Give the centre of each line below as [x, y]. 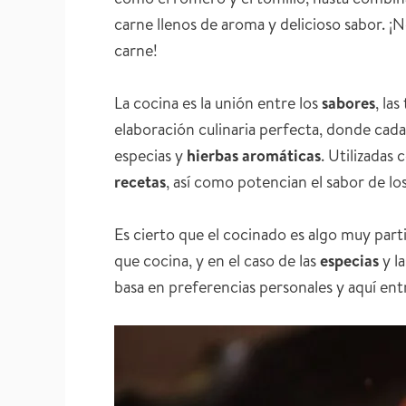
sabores [348, 102]
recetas [140, 181]
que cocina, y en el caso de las [217, 260]
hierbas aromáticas [254, 155]
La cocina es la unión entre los [218, 102]
